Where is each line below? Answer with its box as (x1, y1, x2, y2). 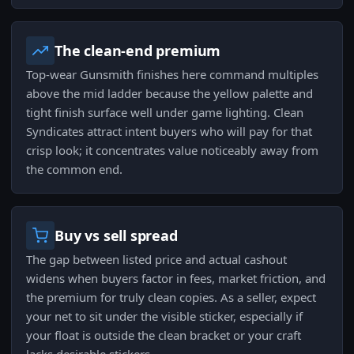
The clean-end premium (55, 41, 221, 60)
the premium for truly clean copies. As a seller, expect (26, 289, 316, 305)
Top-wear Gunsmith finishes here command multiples (26, 66, 318, 82)
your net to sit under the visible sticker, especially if (26, 308, 303, 324)
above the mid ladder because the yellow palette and (26, 85, 313, 101)
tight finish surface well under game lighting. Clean (26, 104, 303, 120)
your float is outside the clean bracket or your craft (26, 327, 301, 343)
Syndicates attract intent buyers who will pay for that (26, 123, 312, 139)
